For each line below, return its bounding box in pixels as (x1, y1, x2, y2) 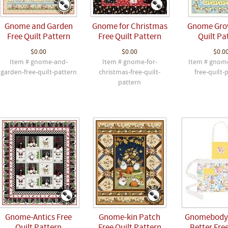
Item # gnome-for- (102, 59, 157, 67)
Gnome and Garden (4, 22, 73, 32)
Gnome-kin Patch (99, 213, 161, 223)
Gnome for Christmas (92, 22, 167, 32)
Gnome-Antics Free (5, 213, 72, 223)
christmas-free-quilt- (99, 69, 161, 77)
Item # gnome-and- (9, 59, 68, 67)
